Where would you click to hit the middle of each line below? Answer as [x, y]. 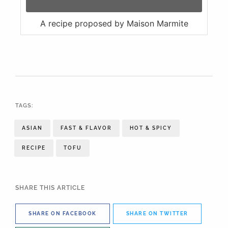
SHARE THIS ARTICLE [50, 188]
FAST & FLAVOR [86, 128]
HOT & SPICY [151, 128]
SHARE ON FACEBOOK [63, 213]
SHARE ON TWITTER [157, 213]
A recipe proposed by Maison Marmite [117, 23]
